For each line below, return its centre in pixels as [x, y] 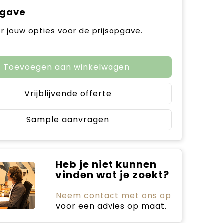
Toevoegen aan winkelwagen [66, 67]
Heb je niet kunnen [106, 164]
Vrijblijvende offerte [68, 93]
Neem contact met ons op [113, 195]
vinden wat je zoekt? [112, 175]
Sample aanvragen [68, 120]
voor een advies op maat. [111, 206]
